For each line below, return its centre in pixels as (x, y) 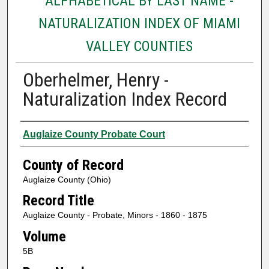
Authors (44, 132)
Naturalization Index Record (125, 99)
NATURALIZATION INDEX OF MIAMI (139, 23)
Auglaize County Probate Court (94, 134)
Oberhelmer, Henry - (95, 80)
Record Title (58, 201)
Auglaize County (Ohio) (67, 179)
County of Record (73, 165)
